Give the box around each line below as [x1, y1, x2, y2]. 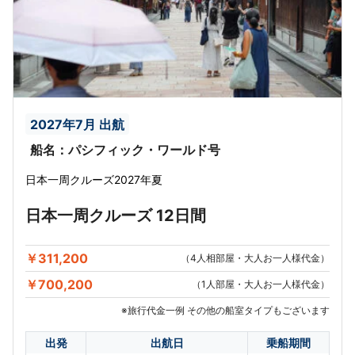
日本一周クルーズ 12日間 [25, 205, 206, 225]
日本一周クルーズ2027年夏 [25, 172, 162, 186]
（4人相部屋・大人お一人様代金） [181, 251, 330, 264]
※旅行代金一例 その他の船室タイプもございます [121, 303, 330, 316]
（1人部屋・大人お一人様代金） [192, 277, 330, 290]
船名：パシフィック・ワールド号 [29, 142, 220, 158]
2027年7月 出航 [29, 116, 124, 132]
